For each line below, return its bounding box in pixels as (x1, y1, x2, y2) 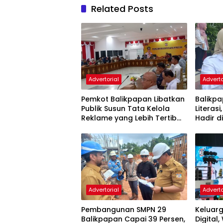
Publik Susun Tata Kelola (81, 103, 170, 113)
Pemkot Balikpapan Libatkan (81, 94, 185, 104)
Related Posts (91, 2, 153, 15)
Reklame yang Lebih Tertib (81, 112, 177, 123)
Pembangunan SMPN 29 (81, 204, 166, 215)
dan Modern (81, 122, 125, 132)
